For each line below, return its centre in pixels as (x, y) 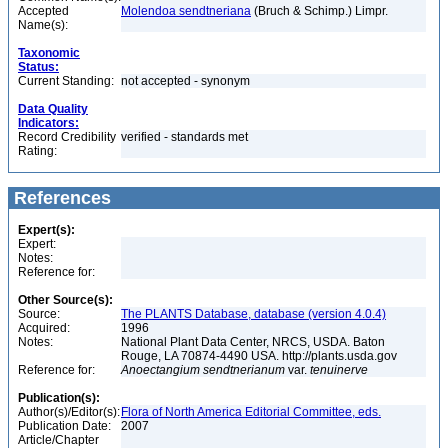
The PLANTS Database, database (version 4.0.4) (253, 314)
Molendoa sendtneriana (186, 11)
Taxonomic (49, 53)
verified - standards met (184, 137)
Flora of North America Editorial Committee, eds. (251, 412)
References (60, 198)
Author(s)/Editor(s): (69, 412)
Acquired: (44, 328)
